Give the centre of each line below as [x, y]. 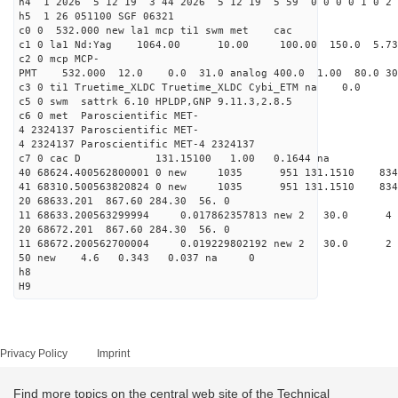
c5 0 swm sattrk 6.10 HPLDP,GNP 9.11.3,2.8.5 [155, 102]
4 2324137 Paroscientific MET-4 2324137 [137, 144]
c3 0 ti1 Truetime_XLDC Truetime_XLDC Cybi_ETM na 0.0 [190, 88]
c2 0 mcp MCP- [59, 59]
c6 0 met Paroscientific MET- [109, 116]
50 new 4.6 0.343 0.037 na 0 [137, 258]
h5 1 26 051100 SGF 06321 [96, 16]
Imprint [113, 354]
